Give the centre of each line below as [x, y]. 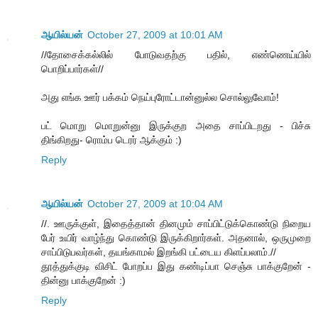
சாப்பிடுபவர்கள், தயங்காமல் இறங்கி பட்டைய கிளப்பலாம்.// [159, 252]
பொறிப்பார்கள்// [72, 69]
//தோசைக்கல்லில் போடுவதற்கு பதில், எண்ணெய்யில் [176, 55]
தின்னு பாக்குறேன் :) [83, 281]
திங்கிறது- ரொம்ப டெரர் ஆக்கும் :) [111, 140]
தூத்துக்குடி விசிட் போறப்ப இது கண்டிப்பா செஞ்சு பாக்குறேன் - [176, 267]
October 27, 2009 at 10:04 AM [155, 204]
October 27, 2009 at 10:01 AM [155, 35]
